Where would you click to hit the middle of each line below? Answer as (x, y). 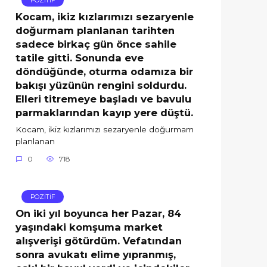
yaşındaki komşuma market (89, 227)
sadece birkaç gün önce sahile (96, 44)
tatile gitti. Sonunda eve (80, 58)
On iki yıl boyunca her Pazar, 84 (98, 213)
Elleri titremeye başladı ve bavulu (103, 99)
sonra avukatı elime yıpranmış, (96, 254)
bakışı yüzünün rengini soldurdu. (101, 85)
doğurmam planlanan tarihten (95, 30)
